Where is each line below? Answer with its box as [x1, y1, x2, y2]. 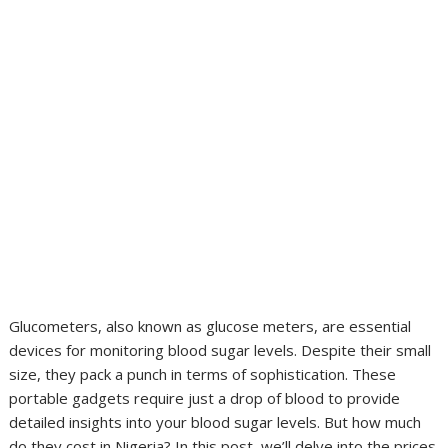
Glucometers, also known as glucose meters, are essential [9, 316, 412, 336]
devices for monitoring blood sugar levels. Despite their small [9, 340, 432, 360]
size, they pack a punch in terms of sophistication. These [9, 364, 397, 384]
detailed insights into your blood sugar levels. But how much [9, 412, 422, 432]
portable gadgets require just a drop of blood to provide [9, 388, 401, 408]
